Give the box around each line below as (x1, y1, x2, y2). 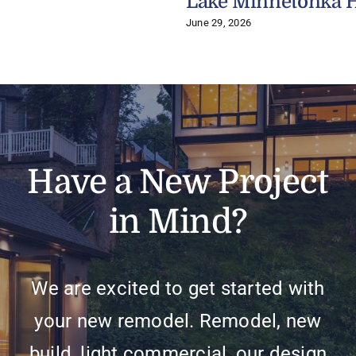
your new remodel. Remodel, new (34, 310, 322, 332)
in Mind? (108, 203, 248, 241)
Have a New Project (27, 163, 329, 201)
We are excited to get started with (31, 277, 325, 300)
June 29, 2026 (185, 17, 252, 29)
